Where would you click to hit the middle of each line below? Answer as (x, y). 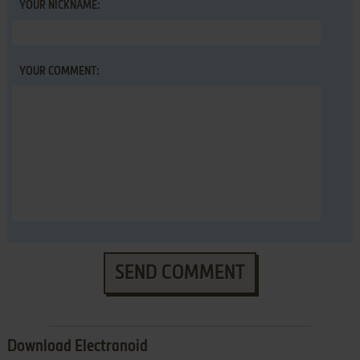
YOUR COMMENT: (59, 72)
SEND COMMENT (180, 274)
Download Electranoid (77, 348)
